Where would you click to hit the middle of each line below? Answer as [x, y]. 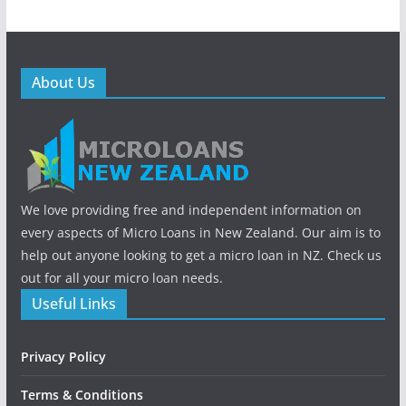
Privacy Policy [63, 357]
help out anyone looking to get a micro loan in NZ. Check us [201, 255]
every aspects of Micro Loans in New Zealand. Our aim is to [200, 232]
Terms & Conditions [82, 395]
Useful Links [73, 304]
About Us [63, 82]
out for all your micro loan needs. [121, 278]
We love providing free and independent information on [191, 210]
